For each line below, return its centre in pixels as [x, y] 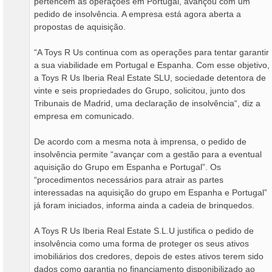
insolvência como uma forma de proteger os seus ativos [141, 243]
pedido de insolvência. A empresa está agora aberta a [138, 14]
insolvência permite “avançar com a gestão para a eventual [148, 154]
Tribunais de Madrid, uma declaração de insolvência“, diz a [147, 103]
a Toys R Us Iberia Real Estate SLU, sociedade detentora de [150, 77]
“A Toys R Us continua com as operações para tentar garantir [151, 52]
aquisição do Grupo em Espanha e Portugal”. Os [127, 167]
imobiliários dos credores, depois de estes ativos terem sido [149, 256]
